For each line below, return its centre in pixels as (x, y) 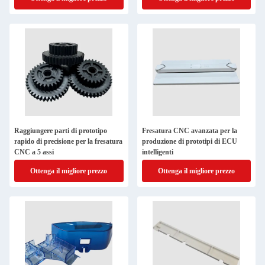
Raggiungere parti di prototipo (61, 131)
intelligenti (157, 152)
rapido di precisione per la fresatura (68, 141)
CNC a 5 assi (34, 152)
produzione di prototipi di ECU (189, 141)
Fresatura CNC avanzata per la (189, 131)
